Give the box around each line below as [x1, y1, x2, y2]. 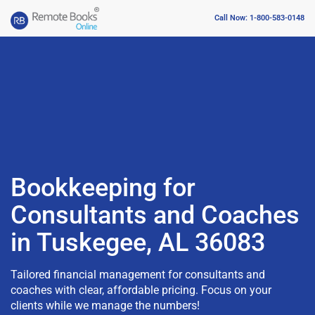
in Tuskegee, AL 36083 [11, 227, 265, 257]
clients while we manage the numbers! [11, 298, 200, 312]
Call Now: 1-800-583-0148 [214, 13, 304, 23]
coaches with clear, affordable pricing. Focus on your [11, 283, 271, 297]
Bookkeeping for [11, 172, 195, 202]
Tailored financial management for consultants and [11, 267, 265, 281]
